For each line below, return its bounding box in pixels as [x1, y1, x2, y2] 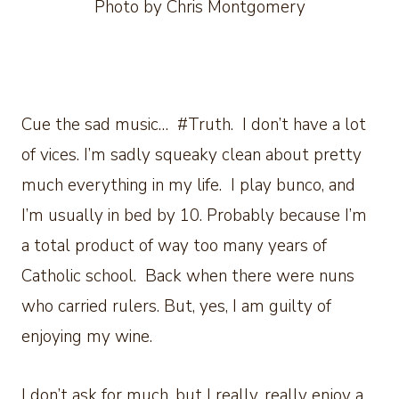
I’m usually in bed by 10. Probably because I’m [21, 204, 367, 228]
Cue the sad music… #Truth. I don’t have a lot [21, 113, 366, 137]
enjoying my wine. [21, 325, 152, 349]
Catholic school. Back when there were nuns [21, 265, 354, 289]
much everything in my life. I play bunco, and [21, 174, 355, 198]
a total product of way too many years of [21, 234, 327, 258]
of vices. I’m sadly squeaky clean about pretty [21, 143, 362, 167]
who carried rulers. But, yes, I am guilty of [21, 295, 331, 319]
